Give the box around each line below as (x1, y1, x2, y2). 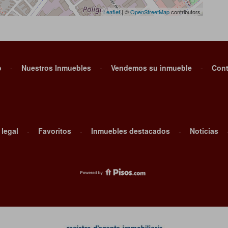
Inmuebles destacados (91, 125, 170, 136)
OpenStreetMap (130, 7, 169, 16)
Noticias (190, 125, 218, 136)
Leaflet (103, 7, 120, 16)
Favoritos (38, 125, 71, 136)
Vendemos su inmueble (111, 62, 192, 73)
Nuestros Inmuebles (21, 62, 91, 73)
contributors (169, 7, 201, 16)
